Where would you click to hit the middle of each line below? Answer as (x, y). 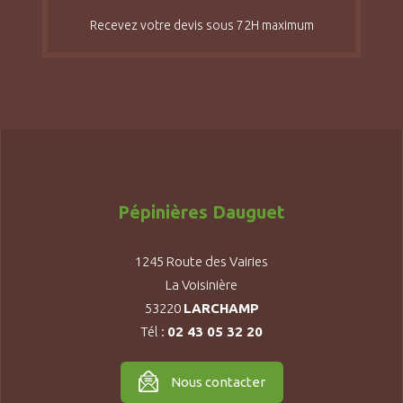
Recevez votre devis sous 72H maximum (201, 26)
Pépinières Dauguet (201, 212)
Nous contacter (218, 382)
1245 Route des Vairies (201, 262)
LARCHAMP (221, 309)
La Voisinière (201, 285)
